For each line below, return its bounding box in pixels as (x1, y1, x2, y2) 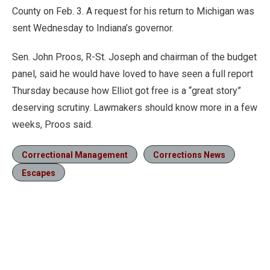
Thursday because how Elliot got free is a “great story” (12, 85, 241, 96)
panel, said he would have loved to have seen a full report (12, 68, 253, 80)
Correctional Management (22, 150, 128, 160)
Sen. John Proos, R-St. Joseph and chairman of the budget (12, 51, 257, 63)
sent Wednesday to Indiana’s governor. (12, 22, 174, 34)
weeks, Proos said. (12, 119, 93, 130)
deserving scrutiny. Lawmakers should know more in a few (12, 102, 257, 113)
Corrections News (153, 150, 225, 160)
